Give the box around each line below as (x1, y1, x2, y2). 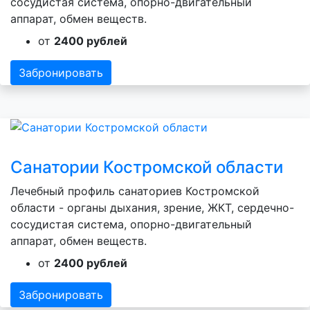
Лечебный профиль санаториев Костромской (10, 184, 259, 199)
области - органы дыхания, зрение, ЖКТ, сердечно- (10, 201, 294, 215)
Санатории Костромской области (10, 157, 283, 178)
